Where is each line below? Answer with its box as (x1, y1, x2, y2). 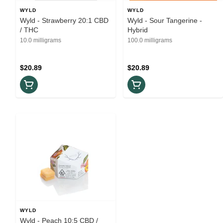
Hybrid (127, 25, 148, 34)
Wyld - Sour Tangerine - (127, 16, 202, 24)
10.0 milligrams (20, 36, 61, 44)
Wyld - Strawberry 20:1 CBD (20, 16, 109, 24)
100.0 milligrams (127, 36, 172, 44)
